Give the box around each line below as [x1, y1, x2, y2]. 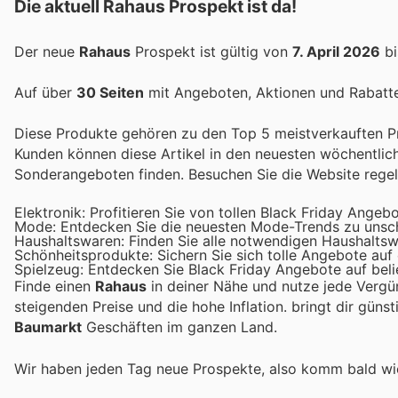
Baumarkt [14, 318, 82, 337]
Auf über [14, 83, 76, 101]
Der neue [14, 42, 79, 60]
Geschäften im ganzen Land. [82, 318, 277, 337]
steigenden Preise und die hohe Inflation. [14, 298, 291, 316]
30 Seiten [76, 83, 144, 101]
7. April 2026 [292, 42, 380, 60]
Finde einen [14, 277, 95, 296]
